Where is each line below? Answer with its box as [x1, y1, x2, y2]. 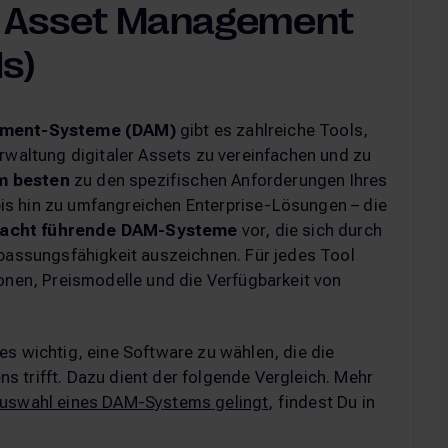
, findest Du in [268, 392, 376, 413]
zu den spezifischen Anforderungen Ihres [69, 169, 388, 190]
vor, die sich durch [237, 219, 382, 240]
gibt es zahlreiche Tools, [175, 119, 369, 140]
